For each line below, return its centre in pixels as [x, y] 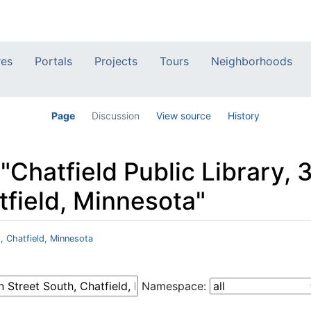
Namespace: [174, 286]
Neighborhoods [252, 61]
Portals [53, 61]
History [244, 116]
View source [184, 116]
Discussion [116, 116]
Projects [116, 61]
